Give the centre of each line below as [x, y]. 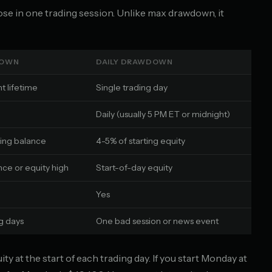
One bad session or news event [157, 221]
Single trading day [132, 87]
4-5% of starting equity [141, 141]
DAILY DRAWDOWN [134, 62]
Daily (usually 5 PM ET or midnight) [163, 114]
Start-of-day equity [134, 168]
